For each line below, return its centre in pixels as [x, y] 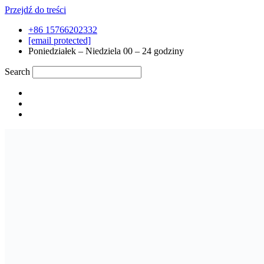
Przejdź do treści [35, 10]
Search [17, 72]
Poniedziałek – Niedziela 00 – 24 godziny [106, 51]
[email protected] [60, 40]
